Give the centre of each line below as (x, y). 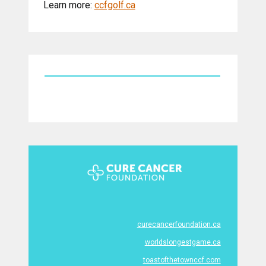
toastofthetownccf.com (182, 260)
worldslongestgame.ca (183, 242)
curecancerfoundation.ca (179, 224)
